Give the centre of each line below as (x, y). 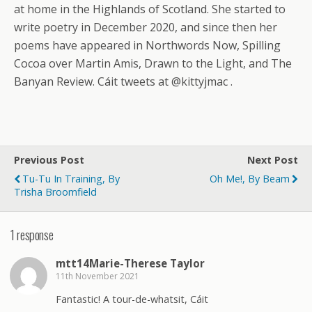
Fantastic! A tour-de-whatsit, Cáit (132, 299)
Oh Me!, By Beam (250, 179)
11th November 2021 (97, 276)
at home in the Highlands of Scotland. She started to (150, 9)
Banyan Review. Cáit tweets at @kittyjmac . (123, 81)
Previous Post (49, 160)
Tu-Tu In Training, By (71, 179)
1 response (32, 234)
